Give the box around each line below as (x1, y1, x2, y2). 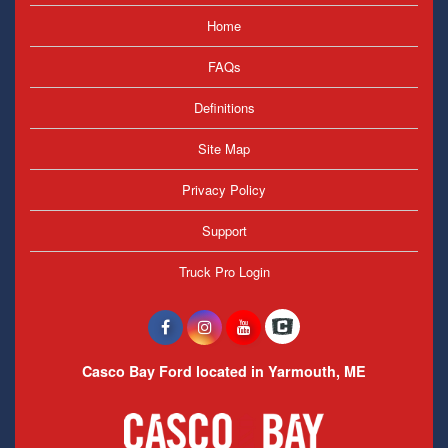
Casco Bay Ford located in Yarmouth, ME (82, 361, 366, 382)
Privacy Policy (182, 179, 266, 199)
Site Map (198, 138, 250, 158)
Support (201, 220, 247, 240)
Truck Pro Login (178, 261, 270, 281)
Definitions (193, 97, 255, 117)
